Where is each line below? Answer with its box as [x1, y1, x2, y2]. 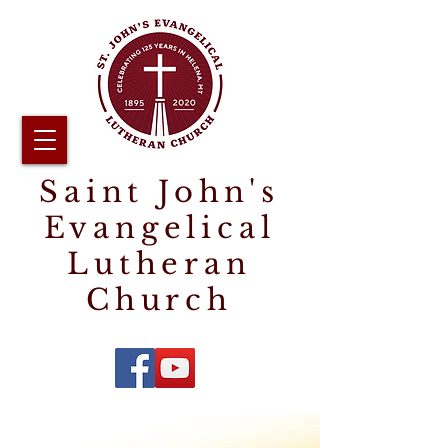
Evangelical [43, 210, 276, 246]
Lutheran [67, 246, 252, 282]
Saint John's [39, 174, 280, 210]
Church [86, 282, 233, 318]
